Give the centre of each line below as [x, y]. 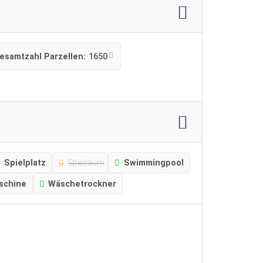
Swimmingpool [154, 163]
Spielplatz [25, 163]
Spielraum [86, 163]
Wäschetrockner [82, 184]
